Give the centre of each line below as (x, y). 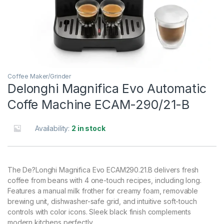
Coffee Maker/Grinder (39, 76)
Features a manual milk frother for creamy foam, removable (103, 190)
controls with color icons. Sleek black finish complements (99, 211)
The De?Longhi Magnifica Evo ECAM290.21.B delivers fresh (103, 169)
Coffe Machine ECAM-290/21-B (99, 104)
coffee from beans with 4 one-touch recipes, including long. (104, 180)
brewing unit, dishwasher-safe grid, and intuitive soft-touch (102, 201)
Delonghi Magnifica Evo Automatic (107, 88)
